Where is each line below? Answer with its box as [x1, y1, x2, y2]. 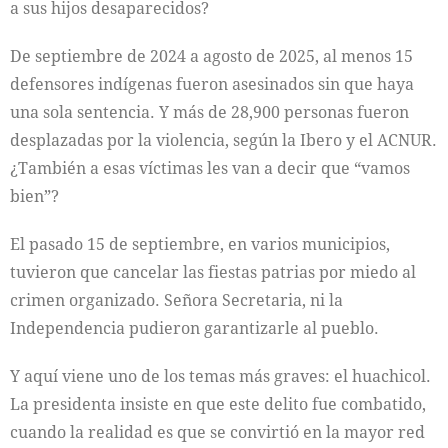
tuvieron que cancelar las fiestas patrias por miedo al [10, 260, 416, 283]
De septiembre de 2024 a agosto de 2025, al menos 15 [10, 44, 413, 67]
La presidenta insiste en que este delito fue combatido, [10, 392, 426, 415]
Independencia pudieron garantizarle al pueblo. [10, 316, 379, 339]
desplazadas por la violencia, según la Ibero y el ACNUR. [10, 128, 437, 151]
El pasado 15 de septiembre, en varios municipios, [10, 232, 390, 255]
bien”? [10, 184, 59, 207]
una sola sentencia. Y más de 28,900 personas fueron [10, 100, 409, 123]
